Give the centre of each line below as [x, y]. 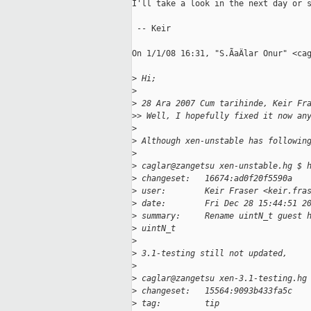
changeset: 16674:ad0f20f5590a [215, 179]
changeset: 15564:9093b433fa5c [215, 291]
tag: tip [178, 304]
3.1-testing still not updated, [212, 254]
